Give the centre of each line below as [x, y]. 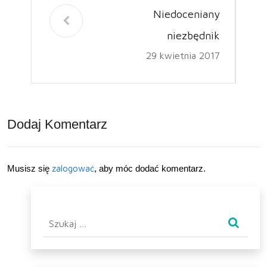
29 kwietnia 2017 [183, 55]
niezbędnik [193, 35]
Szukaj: [58, 216]
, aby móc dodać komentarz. [150, 168]
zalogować [73, 168]
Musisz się [30, 168]
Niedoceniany [187, 14]
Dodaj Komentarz [57, 124]
